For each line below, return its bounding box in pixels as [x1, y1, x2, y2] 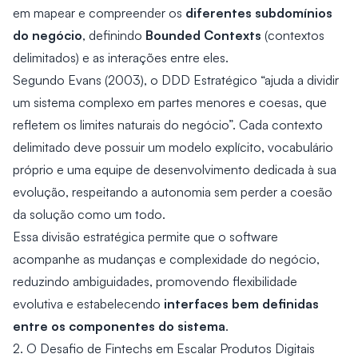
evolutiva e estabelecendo [13, 296, 164, 312]
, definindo [82, 27, 145, 43]
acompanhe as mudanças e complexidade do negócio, [13, 251, 320, 267]
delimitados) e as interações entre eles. [13, 50, 229, 66]
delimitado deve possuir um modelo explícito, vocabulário [13, 139, 333, 155]
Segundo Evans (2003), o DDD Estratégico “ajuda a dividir [13, 72, 339, 88]
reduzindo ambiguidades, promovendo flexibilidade [13, 273, 297, 289]
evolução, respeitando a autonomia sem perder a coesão [13, 184, 332, 200]
